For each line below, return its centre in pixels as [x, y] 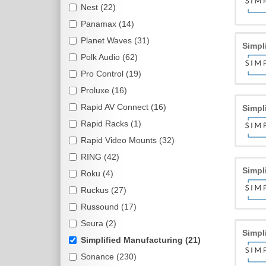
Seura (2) [99, 223]
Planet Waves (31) [115, 40]
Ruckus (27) [104, 190]
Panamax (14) [107, 24]
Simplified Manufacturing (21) [141, 240]
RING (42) [100, 157]
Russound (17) [109, 207]
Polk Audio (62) [109, 57]
